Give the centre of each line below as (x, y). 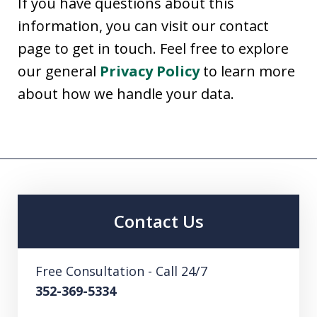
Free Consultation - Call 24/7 (121, 271)
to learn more (247, 71)
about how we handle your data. (126, 94)
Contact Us (158, 221)
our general (59, 71)
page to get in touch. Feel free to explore (153, 49)
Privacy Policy (150, 71)
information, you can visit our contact (143, 26)
